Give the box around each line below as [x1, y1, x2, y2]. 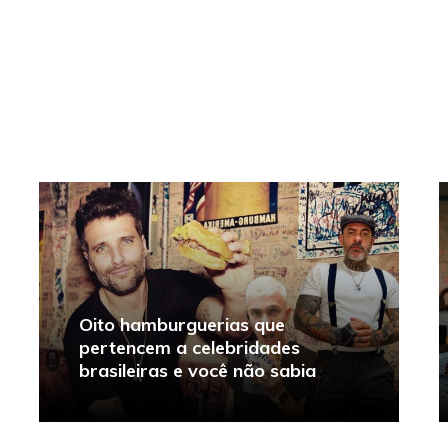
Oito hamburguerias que [79, 312, 285, 336]
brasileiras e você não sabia [79, 358, 316, 382]
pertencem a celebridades [79, 335, 300, 359]
